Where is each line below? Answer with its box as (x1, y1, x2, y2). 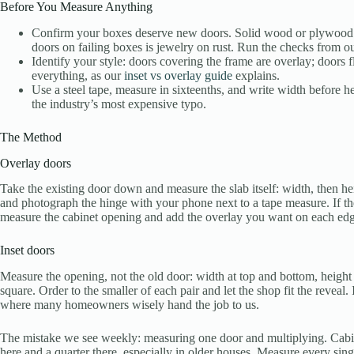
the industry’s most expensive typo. (32, 96, 206, 111)
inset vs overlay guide (124, 68, 232, 82)
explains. (232, 68, 280, 82)
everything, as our (32, 68, 124, 82)
